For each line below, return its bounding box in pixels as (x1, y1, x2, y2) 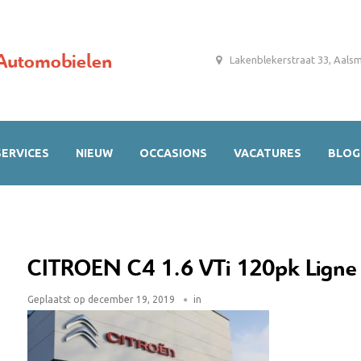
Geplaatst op (27, 294, 85, 305)
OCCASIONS (139, 147, 207, 160)
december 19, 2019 (85, 294, 175, 305)
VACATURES (234, 147, 301, 160)
